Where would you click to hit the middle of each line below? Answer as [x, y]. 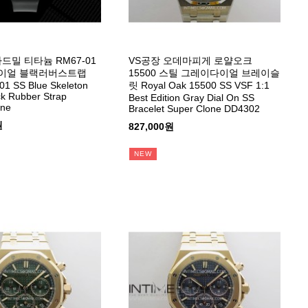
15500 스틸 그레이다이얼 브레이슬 [205, 73]
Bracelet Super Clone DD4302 [195, 108]
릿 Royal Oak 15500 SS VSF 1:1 [199, 85]
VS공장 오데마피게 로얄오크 [191, 60]
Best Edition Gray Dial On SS [192, 97]
